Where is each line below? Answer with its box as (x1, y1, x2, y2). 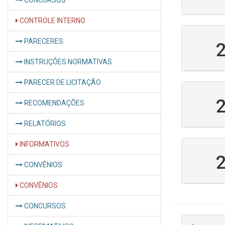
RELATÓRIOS (23, 120, 66, 128)
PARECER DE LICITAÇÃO (23, 78, 101, 86)
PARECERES (23, 37, 63, 45)
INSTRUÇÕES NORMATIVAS (23, 58, 112, 66)
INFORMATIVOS (18, 140, 69, 148)
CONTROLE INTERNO (18, 17, 85, 25)
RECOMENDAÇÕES (23, 99, 84, 107)
